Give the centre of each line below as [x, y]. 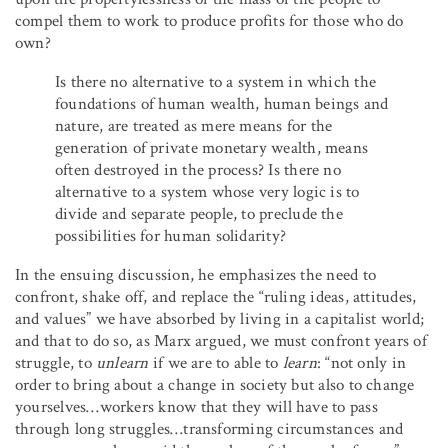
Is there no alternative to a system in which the [216, 81]
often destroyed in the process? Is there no [198, 169]
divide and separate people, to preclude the [199, 213]
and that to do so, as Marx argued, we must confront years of [221, 340]
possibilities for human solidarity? [171, 235]
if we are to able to [215, 362]
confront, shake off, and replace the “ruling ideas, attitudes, [216, 296]
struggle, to [55, 362]
